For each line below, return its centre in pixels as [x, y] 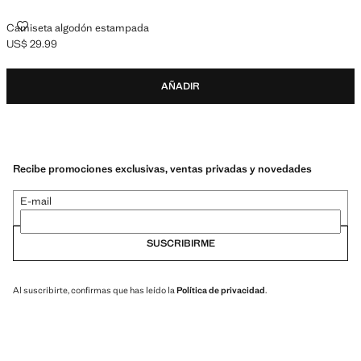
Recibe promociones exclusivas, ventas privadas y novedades [162, 168]
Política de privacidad [221, 290]
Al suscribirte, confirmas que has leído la [95, 290]
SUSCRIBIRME [180, 243]
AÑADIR [180, 86]
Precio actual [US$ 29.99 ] [67, 50]
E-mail [36, 201]
